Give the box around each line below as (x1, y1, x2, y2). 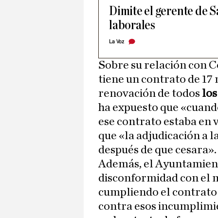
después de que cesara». (98, 144, 217, 156)
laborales (109, 18, 155, 32)
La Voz (109, 38, 124, 45)
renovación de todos (98, 88, 202, 100)
